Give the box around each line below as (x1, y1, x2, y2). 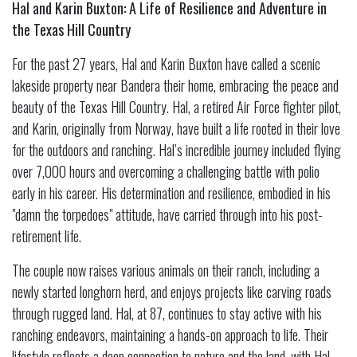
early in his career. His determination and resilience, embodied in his (12, 182, 331, 203)
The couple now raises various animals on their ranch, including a (12, 259, 320, 280)
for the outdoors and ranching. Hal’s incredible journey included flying (12, 139, 341, 160)
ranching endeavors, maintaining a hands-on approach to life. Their (12, 324, 328, 345)
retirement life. (12, 225, 81, 246)
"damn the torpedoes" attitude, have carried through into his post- (12, 203, 323, 225)
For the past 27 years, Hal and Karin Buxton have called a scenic (12, 53, 320, 74)
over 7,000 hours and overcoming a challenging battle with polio (12, 160, 320, 182)
